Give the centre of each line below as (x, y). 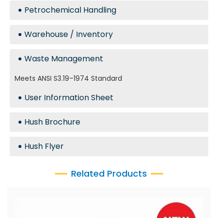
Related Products (109, 173)
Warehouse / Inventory (69, 34)
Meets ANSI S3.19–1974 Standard (68, 78)
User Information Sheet (69, 98)
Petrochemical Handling (70, 10)
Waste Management (64, 59)
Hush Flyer (44, 146)
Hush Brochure (52, 122)
